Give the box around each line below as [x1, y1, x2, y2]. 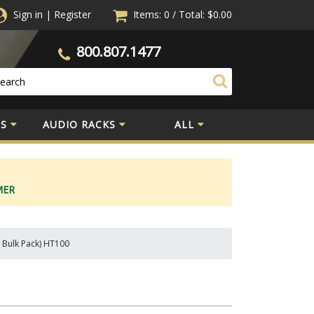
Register [54, 8, 91, 21]
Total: [179, 8, 205, 21]
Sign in [13, 8, 43, 21]
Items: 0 [133, 8, 172, 21]
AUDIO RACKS [43, 117, 116, 131]
